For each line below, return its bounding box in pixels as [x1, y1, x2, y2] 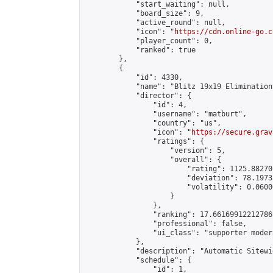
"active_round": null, [85, 18, 225, 27]
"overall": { [85, 155, 221, 164]
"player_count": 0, [85, 37, 213, 45]
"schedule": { [85, 256, 191, 264]
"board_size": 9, [85, 9, 204, 18]
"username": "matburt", [85, 110, 247, 118]
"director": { [85, 91, 191, 100]
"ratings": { [85, 137, 204, 146]
